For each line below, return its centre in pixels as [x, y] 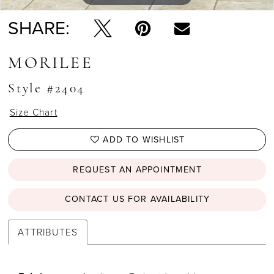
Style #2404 [46, 89]
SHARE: [39, 28]
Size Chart [33, 112]
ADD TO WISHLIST [144, 139]
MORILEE [50, 64]
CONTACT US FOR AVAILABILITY [137, 199]
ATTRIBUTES [48, 232]
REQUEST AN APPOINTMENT [137, 169]
